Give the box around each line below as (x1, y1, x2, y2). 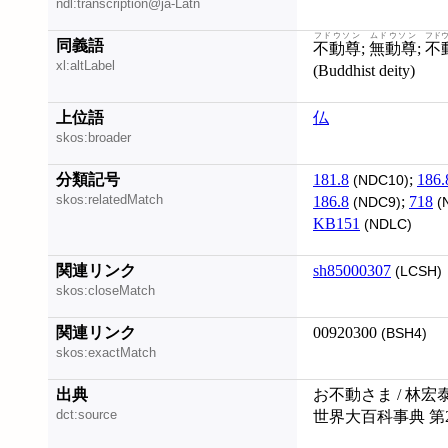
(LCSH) (391, 264, 442, 279)
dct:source (56, 407, 117, 423)
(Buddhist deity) (313, 62, 415, 79)
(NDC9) (349, 195, 401, 210)
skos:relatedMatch (56, 192, 163, 208)
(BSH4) (377, 326, 427, 341)
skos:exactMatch (56, 345, 156, 361)
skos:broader (56, 130, 131, 146)
